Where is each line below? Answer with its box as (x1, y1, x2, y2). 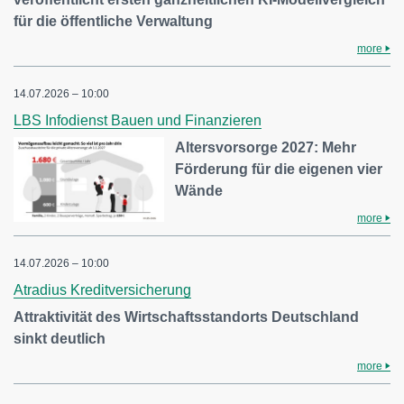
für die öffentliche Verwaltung (14, 14, 213, 30)
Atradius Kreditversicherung (14, 282, 191, 298)
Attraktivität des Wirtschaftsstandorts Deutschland (14, 309, 359, 326)
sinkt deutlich (14, 331, 106, 347)
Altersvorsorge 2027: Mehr (175, 140, 357, 156)
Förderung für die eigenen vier (175, 161, 383, 178)
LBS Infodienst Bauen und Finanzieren (14, 113, 262, 129)
